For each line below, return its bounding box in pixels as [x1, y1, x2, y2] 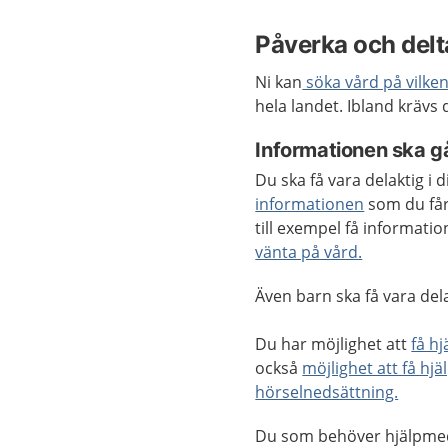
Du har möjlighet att [255, 333, 412, 355]
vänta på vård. [255, 241, 363, 263]
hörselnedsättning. [255, 381, 399, 403]
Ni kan [255, 71, 303, 93]
